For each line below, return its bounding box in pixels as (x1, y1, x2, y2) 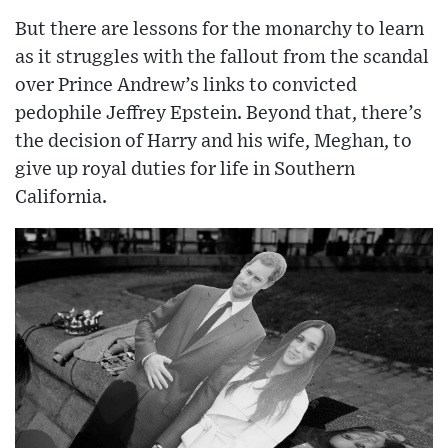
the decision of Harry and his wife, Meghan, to (15, 131, 412, 151)
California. (15, 187, 107, 207)
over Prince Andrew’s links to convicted (15, 75, 357, 95)
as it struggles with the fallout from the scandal (15, 47, 429, 67)
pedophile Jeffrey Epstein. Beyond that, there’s (15, 103, 422, 123)
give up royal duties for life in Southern (15, 159, 355, 179)
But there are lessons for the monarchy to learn (15, 19, 424, 39)
